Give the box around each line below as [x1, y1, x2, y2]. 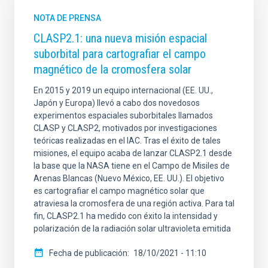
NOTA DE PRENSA [33, 13, 101, 23]
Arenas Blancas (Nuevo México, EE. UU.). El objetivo [33, 173, 224, 184]
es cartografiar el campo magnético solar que [33, 186, 205, 196]
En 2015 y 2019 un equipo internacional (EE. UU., [33, 86, 213, 96]
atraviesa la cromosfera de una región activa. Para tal [33, 199, 234, 209]
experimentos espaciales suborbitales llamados [33, 111, 213, 121]
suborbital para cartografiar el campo [33, 47, 206, 62]
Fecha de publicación [49, 248, 127, 258]
